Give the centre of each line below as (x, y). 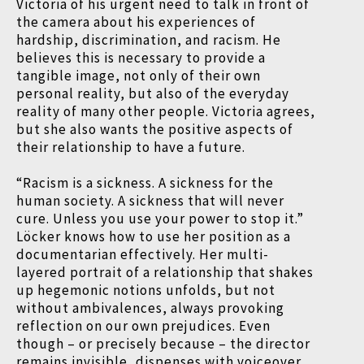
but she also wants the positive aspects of (155, 129)
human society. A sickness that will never (150, 200)
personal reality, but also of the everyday (153, 93)
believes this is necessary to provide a (141, 57)
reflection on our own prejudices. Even (143, 325)
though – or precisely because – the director (163, 343)
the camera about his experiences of (136, 22)
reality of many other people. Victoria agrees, (166, 111)
